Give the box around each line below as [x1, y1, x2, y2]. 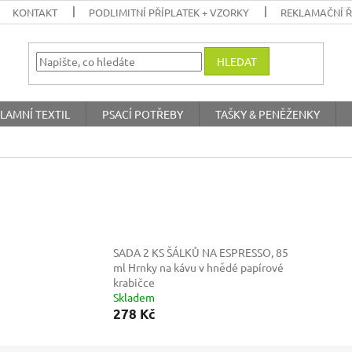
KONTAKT [13, 5, 58, 19]
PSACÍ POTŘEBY [102, 107, 183, 121]
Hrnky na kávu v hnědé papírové [128, 260, 284, 275]
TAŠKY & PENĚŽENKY [215, 107, 320, 121]
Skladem [113, 290, 156, 305]
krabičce [113, 275, 156, 290]
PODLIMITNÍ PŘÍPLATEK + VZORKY [89, 5, 250, 19]
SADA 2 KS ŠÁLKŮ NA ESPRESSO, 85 [113, 245, 289, 260]
